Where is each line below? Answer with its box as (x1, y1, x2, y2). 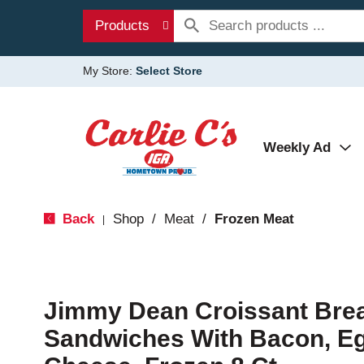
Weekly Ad (263, 140, 331, 155)
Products (95, 18, 149, 33)
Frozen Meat (214, 211, 294, 227)
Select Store (136, 64, 202, 77)
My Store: (83, 64, 136, 77)
